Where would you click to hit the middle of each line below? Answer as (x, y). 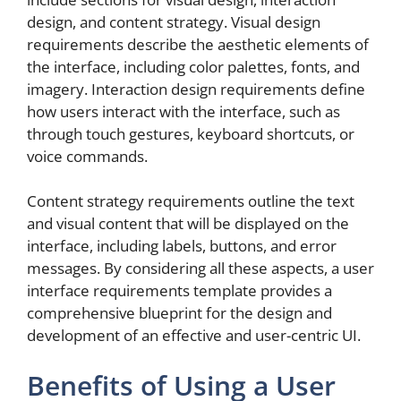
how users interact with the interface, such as (183, 111)
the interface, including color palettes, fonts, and (193, 66)
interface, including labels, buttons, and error (182, 246)
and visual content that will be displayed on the (188, 224)
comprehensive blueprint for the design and (179, 313)
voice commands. (87, 156)
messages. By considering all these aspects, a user (200, 269)
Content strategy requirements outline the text (191, 201)
